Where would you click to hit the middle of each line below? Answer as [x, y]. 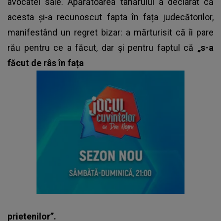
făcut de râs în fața [46, 63]
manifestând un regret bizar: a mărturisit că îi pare [110, 32]
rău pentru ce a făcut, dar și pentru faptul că [102, 47]
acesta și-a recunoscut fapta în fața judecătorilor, [110, 17]
